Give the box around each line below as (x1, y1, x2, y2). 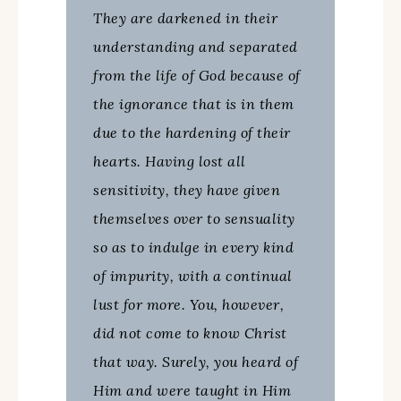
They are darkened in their (93, 8, 277, 27)
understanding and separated (93, 37, 298, 55)
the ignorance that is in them (93, 94, 294, 113)
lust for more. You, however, (93, 294, 284, 313)
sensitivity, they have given (93, 180, 280, 199)
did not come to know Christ (93, 323, 287, 342)
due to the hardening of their (93, 123, 291, 141)
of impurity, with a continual (93, 266, 293, 285)
